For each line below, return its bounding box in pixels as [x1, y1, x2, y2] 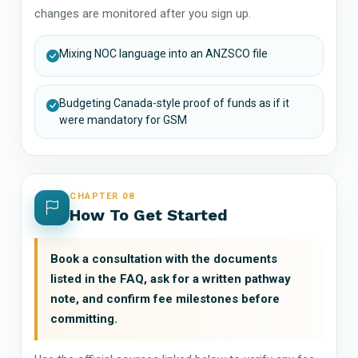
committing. [50, 311, 117, 326]
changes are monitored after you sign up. [34, 6, 251, 21]
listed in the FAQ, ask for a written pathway [50, 271, 291, 286]
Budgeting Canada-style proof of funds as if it [59, 96, 289, 109]
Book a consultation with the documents [50, 251, 277, 266]
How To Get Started [70, 205, 228, 225]
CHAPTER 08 [70, 190, 135, 201]
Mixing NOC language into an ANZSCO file [59, 46, 268, 60]
